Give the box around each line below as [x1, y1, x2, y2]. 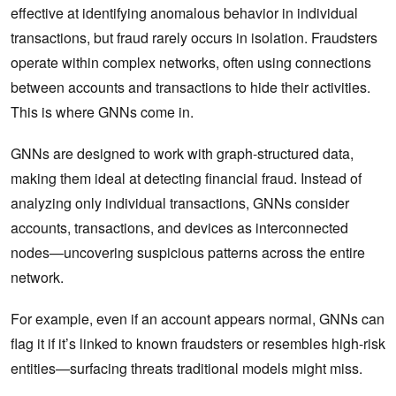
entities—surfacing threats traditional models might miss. [11, 358, 366, 379]
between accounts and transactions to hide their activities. [11, 77, 370, 98]
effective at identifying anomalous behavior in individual [11, 3, 358, 24]
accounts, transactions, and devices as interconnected [11, 217, 348, 239]
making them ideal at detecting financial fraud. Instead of [11, 168, 362, 189]
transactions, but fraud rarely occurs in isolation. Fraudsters [11, 27, 377, 49]
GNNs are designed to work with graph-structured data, [11, 143, 354, 164]
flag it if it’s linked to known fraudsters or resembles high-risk [11, 333, 385, 354]
